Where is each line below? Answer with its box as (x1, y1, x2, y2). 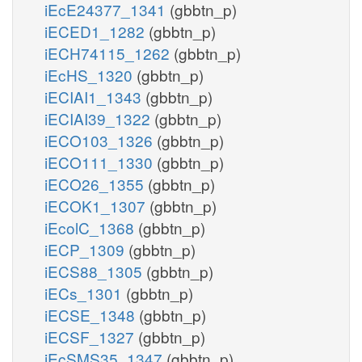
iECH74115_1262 (44, 41, 174, 64)
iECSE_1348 (44, 303, 139, 326)
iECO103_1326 (44, 128, 157, 151)
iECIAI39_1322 (44, 107, 154, 129)
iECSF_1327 (44, 325, 138, 347)
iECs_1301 (44, 281, 126, 304)
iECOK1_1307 (44, 194, 149, 217)
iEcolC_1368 (44, 216, 138, 238)
